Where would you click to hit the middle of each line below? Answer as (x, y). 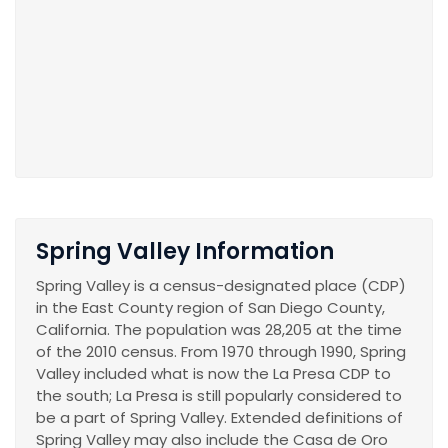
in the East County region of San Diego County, (210, 308)
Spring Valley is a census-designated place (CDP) (221, 286)
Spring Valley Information (185, 252)
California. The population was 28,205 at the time (219, 330)
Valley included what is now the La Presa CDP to (213, 374)
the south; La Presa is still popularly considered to (219, 396)
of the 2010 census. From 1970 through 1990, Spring (221, 352)
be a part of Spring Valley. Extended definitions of (219, 418)
